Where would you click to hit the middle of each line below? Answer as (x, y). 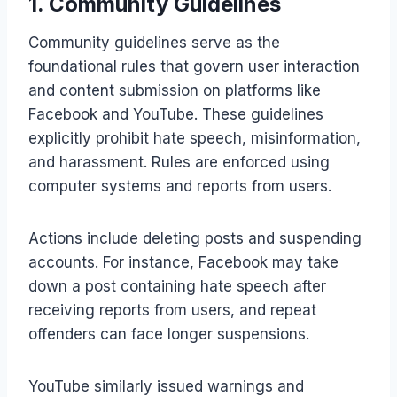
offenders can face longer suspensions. (169, 334)
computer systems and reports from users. (180, 186)
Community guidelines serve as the (154, 42)
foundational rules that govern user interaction (194, 66)
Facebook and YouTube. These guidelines (176, 114)
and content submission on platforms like (175, 90)
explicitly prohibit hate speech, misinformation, (195, 138)
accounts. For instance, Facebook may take (183, 262)
